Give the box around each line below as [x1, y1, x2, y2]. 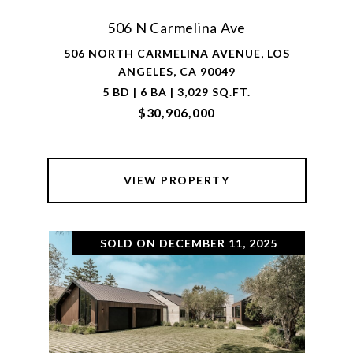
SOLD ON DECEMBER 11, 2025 [99, 236, 277, 250]
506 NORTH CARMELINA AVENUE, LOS [63, 46, 290, 60]
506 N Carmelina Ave [106, 19, 247, 36]
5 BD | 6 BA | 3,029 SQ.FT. [102, 85, 251, 98]
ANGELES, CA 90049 [117, 65, 236, 78]
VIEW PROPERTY [123, 173, 230, 187]
